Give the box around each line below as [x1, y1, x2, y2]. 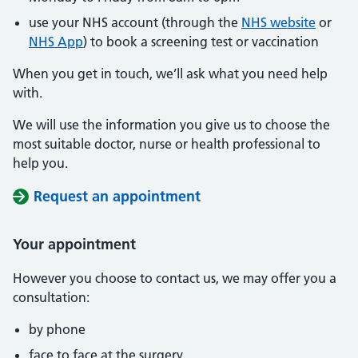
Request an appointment [34, 186, 201, 205]
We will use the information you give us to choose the [13, 116, 330, 133]
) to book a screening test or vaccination [83, 33, 319, 50]
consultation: [13, 288, 89, 305]
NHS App [29, 33, 83, 50]
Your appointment [13, 234, 136, 253]
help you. [13, 154, 68, 171]
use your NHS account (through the [29, 14, 241, 30]
